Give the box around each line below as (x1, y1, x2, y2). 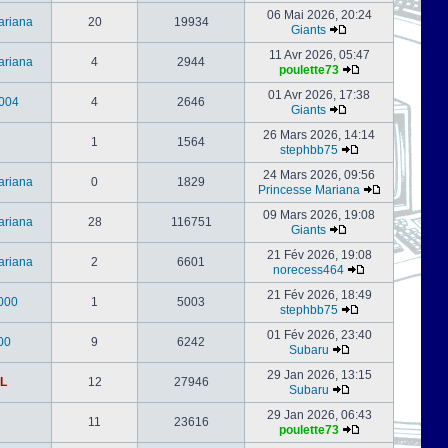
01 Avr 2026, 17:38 (268, 88, 370, 102)
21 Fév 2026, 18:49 (266, 288, 372, 302)
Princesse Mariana (257, 183, 360, 197)
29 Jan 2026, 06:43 (266, 408, 372, 422)
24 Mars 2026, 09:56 (263, 168, 375, 182)
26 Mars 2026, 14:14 (263, 128, 375, 142)
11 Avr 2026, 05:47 (268, 48, 370, 62)
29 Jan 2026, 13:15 (266, 368, 372, 382)
